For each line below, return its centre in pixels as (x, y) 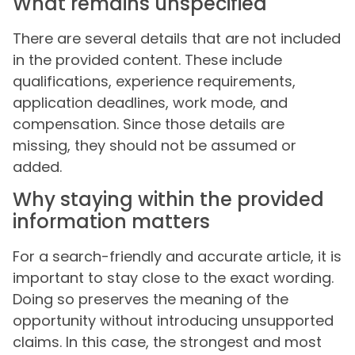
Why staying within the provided (168, 200)
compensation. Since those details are (149, 124)
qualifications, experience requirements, (154, 81)
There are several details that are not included (177, 38)
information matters (111, 222)
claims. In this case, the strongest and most (167, 342)
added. (37, 166)
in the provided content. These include (147, 59)
